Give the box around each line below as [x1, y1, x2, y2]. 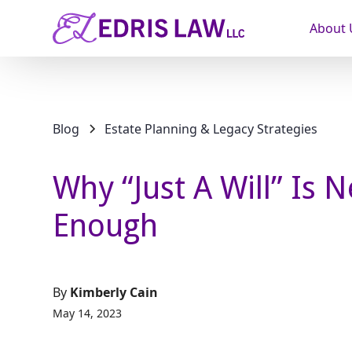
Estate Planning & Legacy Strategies [104, 120, 318, 137]
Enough [53, 207, 159, 244]
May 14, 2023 [53, 306, 123, 321]
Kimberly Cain [70, 284, 159, 301]
